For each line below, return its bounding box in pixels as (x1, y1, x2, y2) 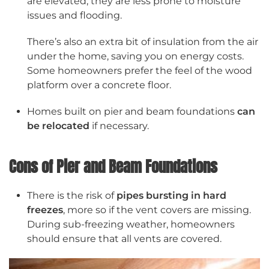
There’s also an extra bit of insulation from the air (27, 36, 258, 48)
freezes (27, 204, 63, 216)
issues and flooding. (27, 10, 122, 22)
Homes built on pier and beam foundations (27, 106, 237, 118)
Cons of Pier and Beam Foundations (9, 156, 217, 178)
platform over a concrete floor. (27, 79, 171, 91)
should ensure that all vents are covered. (27, 233, 222, 245)
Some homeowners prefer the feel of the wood (27, 65, 252, 77)
